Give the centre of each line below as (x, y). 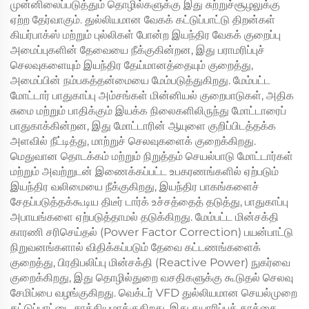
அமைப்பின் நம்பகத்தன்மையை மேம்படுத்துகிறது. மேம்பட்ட (140, 80)
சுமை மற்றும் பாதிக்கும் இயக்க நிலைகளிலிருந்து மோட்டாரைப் (148, 111)
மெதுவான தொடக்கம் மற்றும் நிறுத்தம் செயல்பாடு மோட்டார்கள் (152, 156)
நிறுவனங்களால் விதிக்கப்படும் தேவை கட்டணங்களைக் (136, 247)
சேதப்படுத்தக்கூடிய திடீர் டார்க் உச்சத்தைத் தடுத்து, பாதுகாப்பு (149, 202)
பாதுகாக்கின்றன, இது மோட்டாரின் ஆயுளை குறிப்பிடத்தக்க (143, 126)
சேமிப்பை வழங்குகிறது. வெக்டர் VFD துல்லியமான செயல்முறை (154, 293)
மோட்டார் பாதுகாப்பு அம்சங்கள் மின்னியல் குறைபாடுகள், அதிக (152, 96)
